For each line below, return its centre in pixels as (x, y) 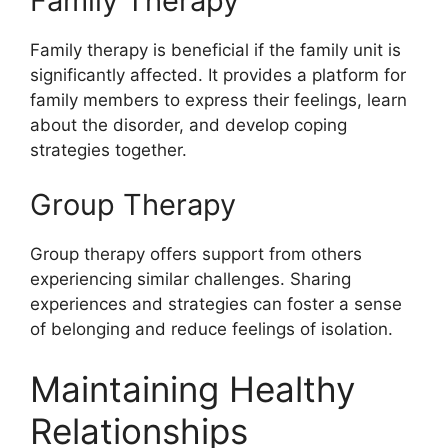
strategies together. (108, 149)
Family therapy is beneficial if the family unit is (215, 49)
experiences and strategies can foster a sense (216, 304)
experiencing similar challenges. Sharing (190, 279)
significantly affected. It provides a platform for (218, 74)
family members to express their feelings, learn (218, 99)
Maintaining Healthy (192, 388)
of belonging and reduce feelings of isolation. (211, 329)
